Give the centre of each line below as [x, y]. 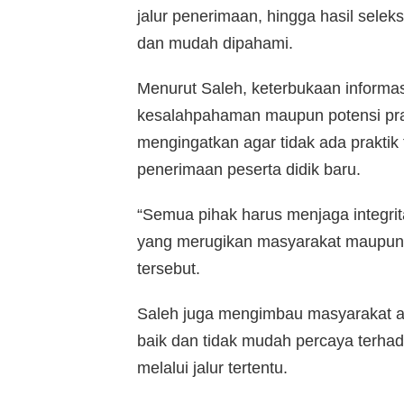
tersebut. [169, 268]
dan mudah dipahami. [215, 43]
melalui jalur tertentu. [212, 367]
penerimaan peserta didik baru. [249, 169]
